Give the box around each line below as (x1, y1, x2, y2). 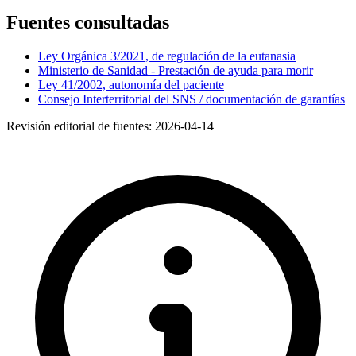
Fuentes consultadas (6, 12, 169, 33)
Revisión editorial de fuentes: (6, 119, 155, 133)
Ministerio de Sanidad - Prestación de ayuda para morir (38, 64, 313, 78)
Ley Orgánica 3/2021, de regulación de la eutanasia (38, 49, 296, 64)
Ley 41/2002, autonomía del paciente (38, 78, 224, 92)
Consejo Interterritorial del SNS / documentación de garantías (38, 92, 345, 106)
